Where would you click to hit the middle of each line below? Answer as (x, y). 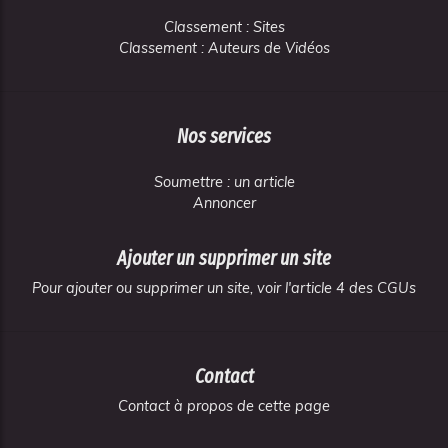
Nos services (224, 136)
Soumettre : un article (224, 182)
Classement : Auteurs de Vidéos (224, 48)
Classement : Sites (224, 27)
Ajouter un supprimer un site (224, 258)
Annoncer (224, 203)
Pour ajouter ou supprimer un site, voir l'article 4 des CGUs (224, 288)
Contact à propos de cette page (224, 406)
